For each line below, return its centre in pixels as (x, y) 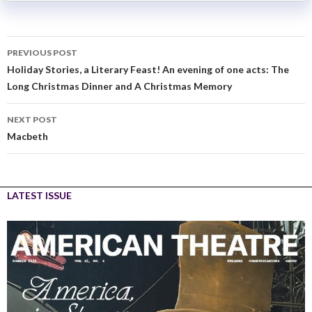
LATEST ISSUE (39, 195)
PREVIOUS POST (42, 52)
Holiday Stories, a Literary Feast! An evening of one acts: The (148, 69)
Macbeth (28, 136)
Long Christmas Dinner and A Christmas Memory (119, 86)
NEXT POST (32, 119)
